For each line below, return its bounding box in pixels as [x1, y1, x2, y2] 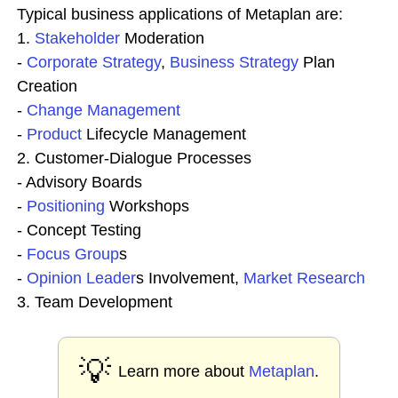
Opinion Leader [27, 269, 136, 287]
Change [27, 101, 87, 119]
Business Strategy [170, 53, 298, 71]
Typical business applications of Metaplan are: [17, 5, 343, 23]
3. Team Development [17, 293, 172, 311]
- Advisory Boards [17, 173, 142, 191]
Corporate [27, 53, 102, 71]
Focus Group [27, 245, 119, 263]
